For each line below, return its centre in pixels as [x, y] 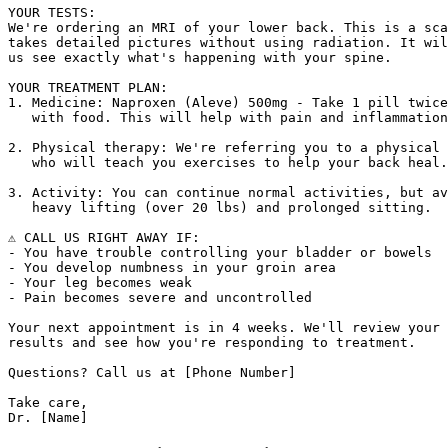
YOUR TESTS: [52, 13]
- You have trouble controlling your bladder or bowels [220, 253]
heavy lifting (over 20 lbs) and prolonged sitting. [220, 208]
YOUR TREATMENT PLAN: [88, 88]
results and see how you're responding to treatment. [212, 343]
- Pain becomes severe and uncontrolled [160, 298]
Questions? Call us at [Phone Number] [152, 373]
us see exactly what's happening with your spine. [200, 58]
